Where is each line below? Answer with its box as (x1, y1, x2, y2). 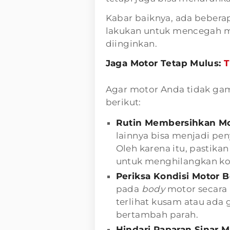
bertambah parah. (116, 209, 198, 220)
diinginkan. (105, 38, 157, 49)
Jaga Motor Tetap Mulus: (105, 57, 224, 68)
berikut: (105, 97, 141, 107)
